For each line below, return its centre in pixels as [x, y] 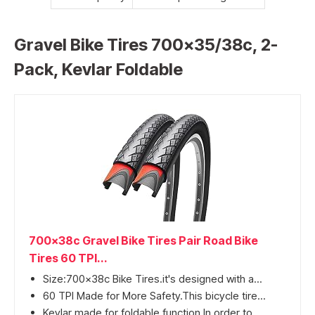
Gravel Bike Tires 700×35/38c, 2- [146, 45]
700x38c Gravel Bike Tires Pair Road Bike [143, 241]
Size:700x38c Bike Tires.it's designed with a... [153, 279]
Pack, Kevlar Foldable [98, 70]
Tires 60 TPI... [68, 258]
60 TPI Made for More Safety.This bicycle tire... [154, 296]
